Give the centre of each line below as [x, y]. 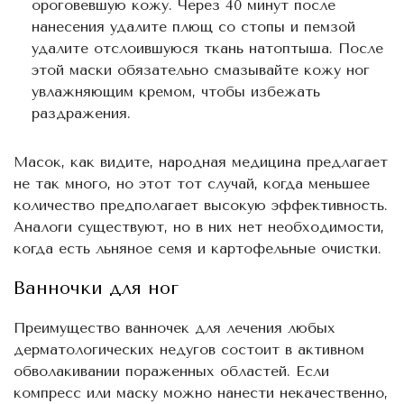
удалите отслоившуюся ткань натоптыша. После [207, 48]
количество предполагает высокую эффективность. [201, 205]
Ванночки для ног [96, 288]
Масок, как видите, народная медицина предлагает [201, 161]
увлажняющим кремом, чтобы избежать [176, 91]
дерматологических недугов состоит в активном [189, 349]
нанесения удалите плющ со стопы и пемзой [193, 26]
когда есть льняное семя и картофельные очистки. [197, 248]
